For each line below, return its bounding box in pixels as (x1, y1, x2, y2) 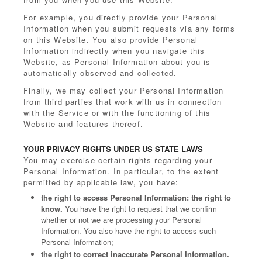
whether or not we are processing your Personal (41, 214, 202, 225)
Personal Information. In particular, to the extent (23, 166, 219, 177)
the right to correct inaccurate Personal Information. (41, 249, 229, 260)
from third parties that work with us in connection (23, 96, 222, 107)
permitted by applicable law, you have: (23, 177, 179, 188)
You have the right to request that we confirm (63, 203, 217, 214)
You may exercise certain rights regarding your (23, 154, 212, 166)
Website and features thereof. (23, 118, 143, 129)
